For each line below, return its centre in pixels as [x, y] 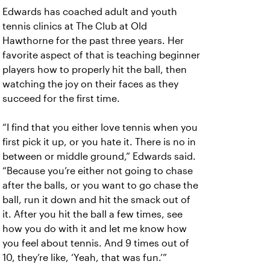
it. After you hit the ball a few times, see [93, 214]
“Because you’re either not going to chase [98, 171]
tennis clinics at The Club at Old [75, 26]
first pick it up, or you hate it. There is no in [99, 142]
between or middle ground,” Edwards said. [99, 156]
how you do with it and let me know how [95, 229]
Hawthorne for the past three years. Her [93, 41]
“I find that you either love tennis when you [100, 127]
